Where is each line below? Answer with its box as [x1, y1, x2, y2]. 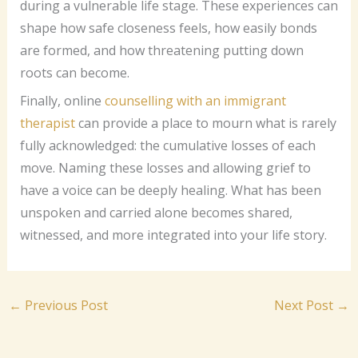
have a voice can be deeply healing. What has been [19, 181, 321, 199]
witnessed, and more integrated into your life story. [19, 225, 327, 244]
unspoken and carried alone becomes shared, [19, 203, 292, 221]
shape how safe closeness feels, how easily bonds [19, 18, 317, 37]
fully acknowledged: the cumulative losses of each [19, 136, 316, 154]
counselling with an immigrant [104, 91, 286, 109]
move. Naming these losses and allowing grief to [19, 158, 311, 177]
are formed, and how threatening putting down [19, 41, 304, 59]
